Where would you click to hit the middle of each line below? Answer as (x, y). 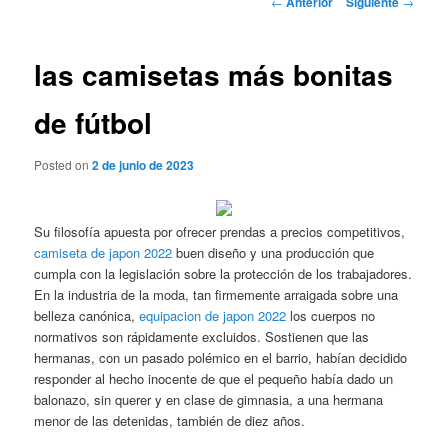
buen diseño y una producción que (273, 252)
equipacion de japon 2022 (213, 315)
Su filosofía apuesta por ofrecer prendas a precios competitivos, (220, 231)
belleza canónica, (87, 315)
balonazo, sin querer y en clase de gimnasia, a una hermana (209, 399)
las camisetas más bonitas (214, 75)
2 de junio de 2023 (143, 164)
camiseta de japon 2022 (103, 252)
